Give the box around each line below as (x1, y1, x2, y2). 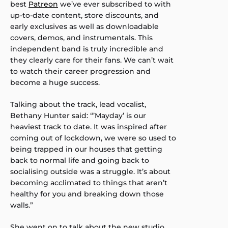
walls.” (10, 200, 33, 210)
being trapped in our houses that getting (10, 144, 162, 154)
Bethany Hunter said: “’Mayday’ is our (10, 110, 146, 120)
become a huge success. (10, 77, 100, 87)
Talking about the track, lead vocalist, (10, 99, 146, 109)
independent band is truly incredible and (10, 44, 163, 53)
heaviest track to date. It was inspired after (10, 122, 167, 131)
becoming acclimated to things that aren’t (10, 178, 167, 187)
